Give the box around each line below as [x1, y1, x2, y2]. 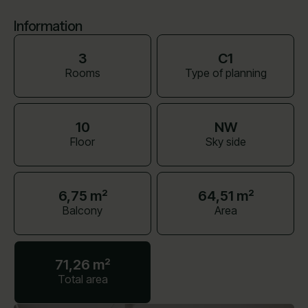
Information [14, 18, 82, 34]
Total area [57, 272, 108, 286]
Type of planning [184, 66, 267, 80]
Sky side [205, 135, 246, 148]
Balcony [63, 203, 102, 217]
